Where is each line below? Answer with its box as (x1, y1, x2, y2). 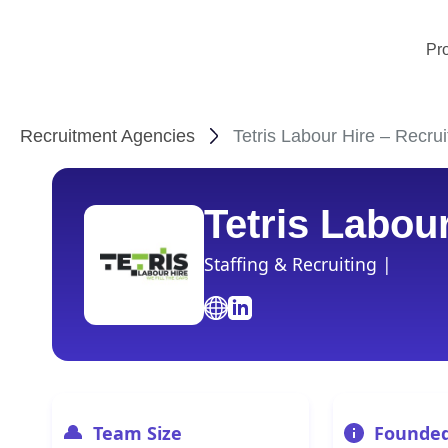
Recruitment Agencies (20, 126, 195, 146)
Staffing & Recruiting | (204, 252, 392, 276)
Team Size (93, 421, 182, 445)
